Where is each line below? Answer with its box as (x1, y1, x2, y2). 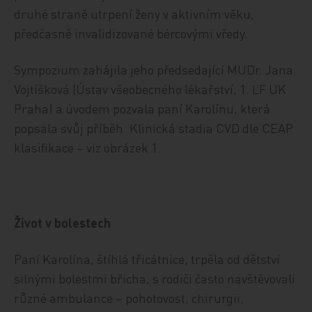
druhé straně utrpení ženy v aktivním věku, (14, 6, 255, 22)
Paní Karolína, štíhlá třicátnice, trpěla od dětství (14, 251, 281, 267)
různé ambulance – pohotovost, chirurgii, (14, 290, 244, 306)
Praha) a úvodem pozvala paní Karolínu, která (14, 100, 271, 116)
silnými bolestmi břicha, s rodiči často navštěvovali (14, 270, 296, 286)
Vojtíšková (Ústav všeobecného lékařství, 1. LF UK (14, 81, 287, 97)
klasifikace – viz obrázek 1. (14, 139, 162, 155)
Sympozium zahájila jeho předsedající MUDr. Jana (14, 61, 294, 77)
